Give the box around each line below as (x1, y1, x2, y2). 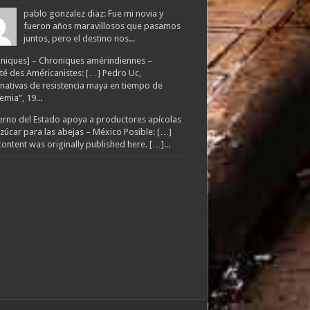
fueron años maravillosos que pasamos (23, 21, 181, 32)
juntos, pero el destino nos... (23, 33, 135, 44)
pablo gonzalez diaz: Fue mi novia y (23, 8, 163, 19)
